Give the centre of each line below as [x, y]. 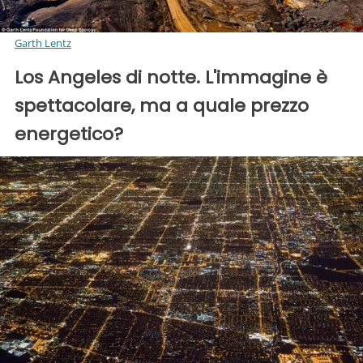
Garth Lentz [43, 43]
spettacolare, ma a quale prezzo [162, 106]
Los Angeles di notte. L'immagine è [171, 77]
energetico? [69, 134]
